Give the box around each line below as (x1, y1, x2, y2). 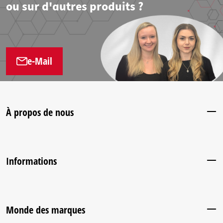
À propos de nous (6, 106, 74, 119)
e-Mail (27, 54, 52, 68)
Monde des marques (6, 203, 85, 217)
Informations (6, 154, 57, 168)
